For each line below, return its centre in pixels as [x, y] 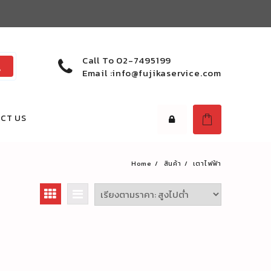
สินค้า [172, 163]
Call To [98, 60]
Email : [97, 73]
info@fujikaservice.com [167, 73]
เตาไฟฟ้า [207, 163]
